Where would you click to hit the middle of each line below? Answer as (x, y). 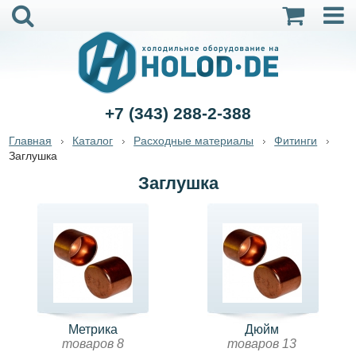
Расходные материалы (194, 141)
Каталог (93, 141)
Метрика (93, 329)
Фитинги (296, 141)
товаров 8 (93, 344)
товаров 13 (262, 344)
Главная (31, 141)
